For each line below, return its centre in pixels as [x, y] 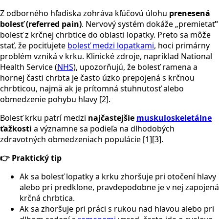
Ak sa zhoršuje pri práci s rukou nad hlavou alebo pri [117, 208]
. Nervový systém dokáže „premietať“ [150, 24]
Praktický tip [37, 158]
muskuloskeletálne [174, 118]
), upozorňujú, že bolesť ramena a [135, 67]
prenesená [190, 13]
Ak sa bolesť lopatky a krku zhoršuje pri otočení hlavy [118, 176]
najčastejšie [112, 118]
